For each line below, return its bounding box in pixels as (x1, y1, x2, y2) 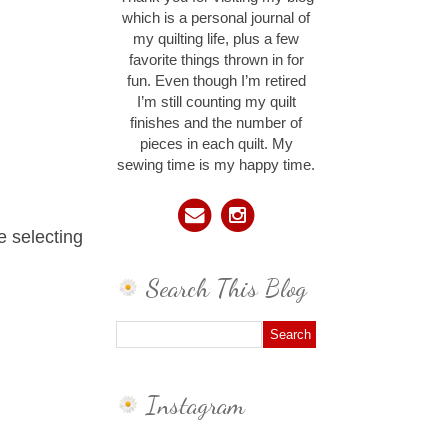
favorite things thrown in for (128, 52, 304, 69)
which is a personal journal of (122, 10, 310, 27)
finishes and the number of (130, 115, 302, 132)
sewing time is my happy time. (117, 157, 315, 174)
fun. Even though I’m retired (126, 73, 306, 90)
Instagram (146, 388, 245, 420)
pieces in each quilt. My (139, 136, 293, 153)
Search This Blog (146, 272, 307, 304)
